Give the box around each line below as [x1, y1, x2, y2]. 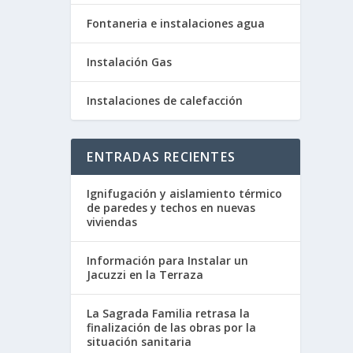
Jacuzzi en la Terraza [87, 267, 204, 283]
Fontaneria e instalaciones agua [87, 16, 266, 32]
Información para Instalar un [87, 253, 249, 269]
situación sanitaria [87, 334, 192, 350]
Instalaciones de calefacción [87, 93, 243, 109]
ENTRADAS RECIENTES [87, 148, 236, 166]
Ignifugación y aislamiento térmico [87, 186, 283, 202]
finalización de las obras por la [87, 320, 257, 336]
